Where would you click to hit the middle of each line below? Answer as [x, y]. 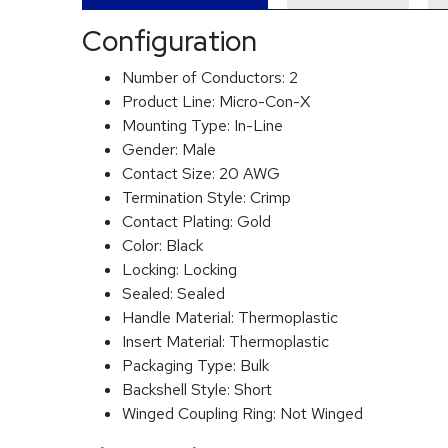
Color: [144, 245]
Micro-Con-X [264, 101]
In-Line [258, 125]
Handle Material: [180, 317]
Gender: [152, 149]
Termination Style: [186, 197]
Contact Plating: [179, 221]
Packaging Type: [181, 365]
